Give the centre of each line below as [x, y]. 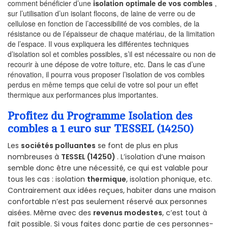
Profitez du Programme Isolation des [100, 116]
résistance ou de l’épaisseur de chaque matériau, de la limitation [111, 34]
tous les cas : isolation [47, 179]
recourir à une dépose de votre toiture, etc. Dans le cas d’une [106, 64]
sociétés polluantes [58, 146]
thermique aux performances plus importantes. [83, 95]
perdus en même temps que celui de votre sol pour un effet [103, 85]
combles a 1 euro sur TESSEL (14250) [101, 129]
